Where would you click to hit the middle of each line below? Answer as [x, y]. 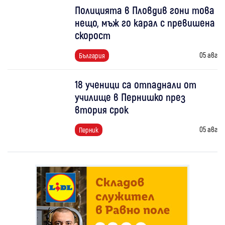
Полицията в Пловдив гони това [145, 10]
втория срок [102, 109]
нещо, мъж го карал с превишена [145, 23]
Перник [89, 130]
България [92, 56]
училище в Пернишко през [130, 97]
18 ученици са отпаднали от [136, 84]
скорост [93, 35]
